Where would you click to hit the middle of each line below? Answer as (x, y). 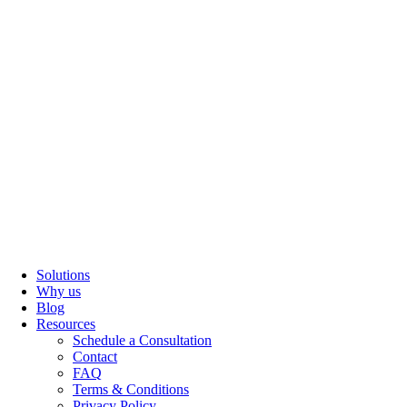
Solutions (63, 275)
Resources (66, 324)
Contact (95, 357)
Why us (59, 291)
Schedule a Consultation (142, 340)
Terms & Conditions (131, 389)
